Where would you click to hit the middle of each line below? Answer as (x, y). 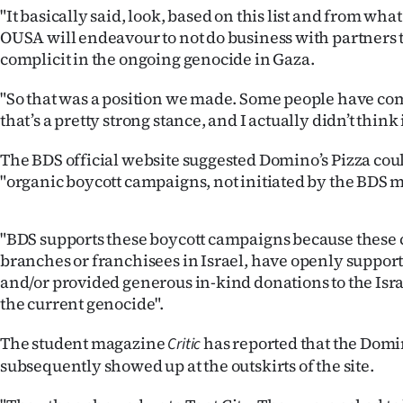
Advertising (125, 56)
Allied (101, 97)
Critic (184, 344)
